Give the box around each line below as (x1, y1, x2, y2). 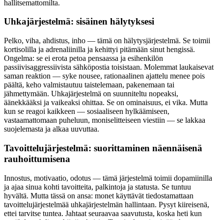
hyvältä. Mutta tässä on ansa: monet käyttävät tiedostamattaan (4, 191, 193, 200)
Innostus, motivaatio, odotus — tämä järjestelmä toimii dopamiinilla (4, 173, 212, 182)
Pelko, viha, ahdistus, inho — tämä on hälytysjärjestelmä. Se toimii (4, 36, 210, 45)
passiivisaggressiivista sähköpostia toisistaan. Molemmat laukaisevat (4, 63, 214, 72)
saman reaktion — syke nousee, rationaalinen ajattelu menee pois (4, 72, 205, 81)
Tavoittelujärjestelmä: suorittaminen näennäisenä (4, 142, 202, 153)
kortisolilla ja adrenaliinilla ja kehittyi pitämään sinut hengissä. (4, 45, 195, 54)
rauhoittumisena (4, 153, 70, 164)
